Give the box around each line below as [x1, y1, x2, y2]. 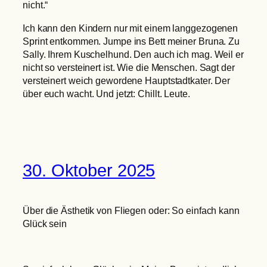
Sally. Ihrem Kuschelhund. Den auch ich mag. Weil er [23, 48, 244, 60]
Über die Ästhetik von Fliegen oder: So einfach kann [23, 205, 240, 216]
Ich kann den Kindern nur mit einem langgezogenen [23, 22, 238, 33]
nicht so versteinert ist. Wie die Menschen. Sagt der [23, 61, 235, 73]
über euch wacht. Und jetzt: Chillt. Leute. [23, 88, 190, 99]
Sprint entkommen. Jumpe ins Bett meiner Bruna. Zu [23, 35, 240, 46]
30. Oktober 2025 [23, 161, 156, 181]
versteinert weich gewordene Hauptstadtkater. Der [23, 74, 231, 86]
